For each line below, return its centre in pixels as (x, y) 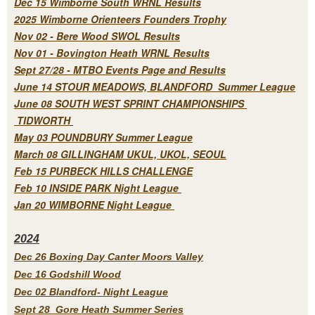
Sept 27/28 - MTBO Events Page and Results (120, 69)
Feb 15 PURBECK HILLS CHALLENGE (103, 171)
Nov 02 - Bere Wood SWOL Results (97, 36)
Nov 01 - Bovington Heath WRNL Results (112, 52)
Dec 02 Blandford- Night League (91, 291)
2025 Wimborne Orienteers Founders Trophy (120, 19)
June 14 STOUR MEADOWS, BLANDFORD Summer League (155, 86)
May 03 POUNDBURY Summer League (103, 137)
